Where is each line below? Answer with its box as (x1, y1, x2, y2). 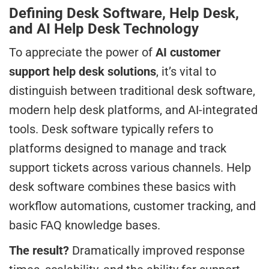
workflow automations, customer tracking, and (9, 199, 256, 214)
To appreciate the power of (9, 45, 156, 60)
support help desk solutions (9, 64, 156, 79)
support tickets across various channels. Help (9, 160, 251, 175)
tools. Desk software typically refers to (9, 122, 213, 137)
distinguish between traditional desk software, (9, 83, 255, 98)
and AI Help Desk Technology (9, 20, 199, 38)
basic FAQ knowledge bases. (9, 218, 160, 233)
